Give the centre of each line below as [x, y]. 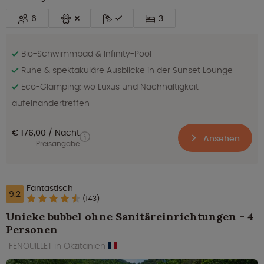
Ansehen [220, 138]
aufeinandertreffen [51, 103]
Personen [32, 229]
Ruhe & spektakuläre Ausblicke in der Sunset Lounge [127, 70]
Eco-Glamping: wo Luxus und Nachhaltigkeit [110, 86]
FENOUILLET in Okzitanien [58, 245]
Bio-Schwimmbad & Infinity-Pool [86, 53]
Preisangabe [58, 143]
